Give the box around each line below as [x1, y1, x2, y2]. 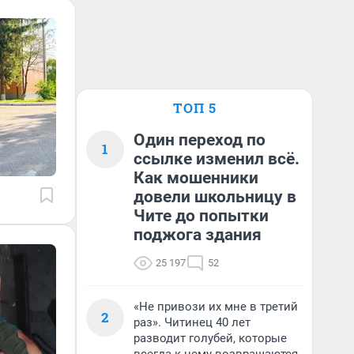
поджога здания [134, 225, 262, 244]
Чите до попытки [134, 206, 269, 225]
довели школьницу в [134, 187, 296, 206]
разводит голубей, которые [134, 331, 287, 345]
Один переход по [134, 130, 265, 149]
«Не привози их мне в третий [134, 299, 298, 314]
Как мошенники [134, 168, 258, 187]
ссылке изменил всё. [134, 149, 299, 168]
